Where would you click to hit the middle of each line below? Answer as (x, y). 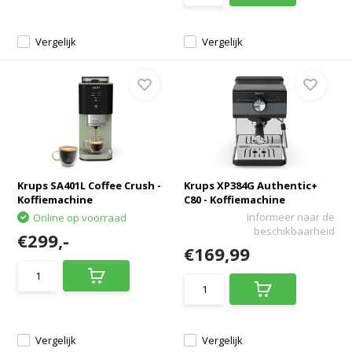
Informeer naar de (290, 217)
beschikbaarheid (294, 231)
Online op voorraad (80, 218)
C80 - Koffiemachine (235, 200)
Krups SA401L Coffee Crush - (90, 185)
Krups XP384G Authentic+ (251, 185)
